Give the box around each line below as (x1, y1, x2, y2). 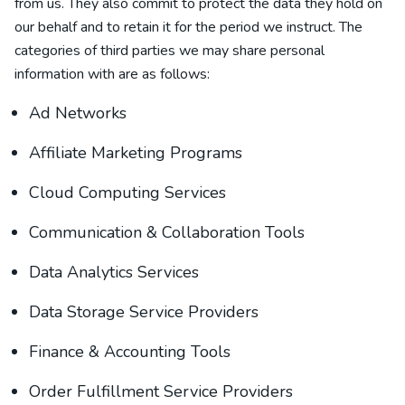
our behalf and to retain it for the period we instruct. (14, 17, 339, 37)
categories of (14, 41, 100, 61)
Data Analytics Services (29, 261, 199, 283)
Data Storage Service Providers (29, 301, 259, 323)
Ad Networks (29, 102, 127, 124)
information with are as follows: (14, 64, 210, 84)
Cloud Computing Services (29, 182, 226, 203)
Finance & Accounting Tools (29, 341, 231, 363)
